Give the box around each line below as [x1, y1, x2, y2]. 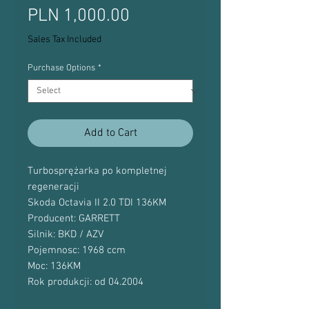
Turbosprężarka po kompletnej [28, 165, 167, 177]
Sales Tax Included [28, 34, 101, 46]
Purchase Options [28, 63, 95, 74]
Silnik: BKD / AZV [28, 228, 103, 241]
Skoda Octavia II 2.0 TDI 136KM [28, 197, 166, 209]
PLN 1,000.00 [28, 6, 130, 27]
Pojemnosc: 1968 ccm [28, 244, 126, 257]
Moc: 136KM [28, 260, 81, 272]
